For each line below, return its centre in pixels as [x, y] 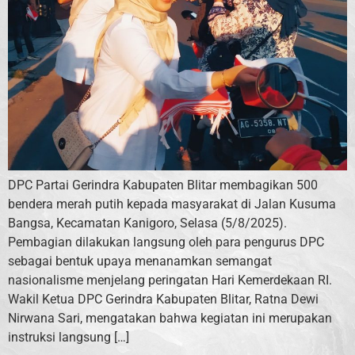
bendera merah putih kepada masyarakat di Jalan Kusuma [172, 204]
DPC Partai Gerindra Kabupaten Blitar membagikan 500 [163, 185]
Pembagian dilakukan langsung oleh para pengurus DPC [166, 242]
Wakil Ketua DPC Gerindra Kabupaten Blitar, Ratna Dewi [163, 299]
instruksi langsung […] [69, 337]
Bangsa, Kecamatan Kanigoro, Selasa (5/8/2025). [147, 223]
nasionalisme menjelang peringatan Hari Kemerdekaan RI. [170, 280]
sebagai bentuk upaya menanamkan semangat [140, 261]
